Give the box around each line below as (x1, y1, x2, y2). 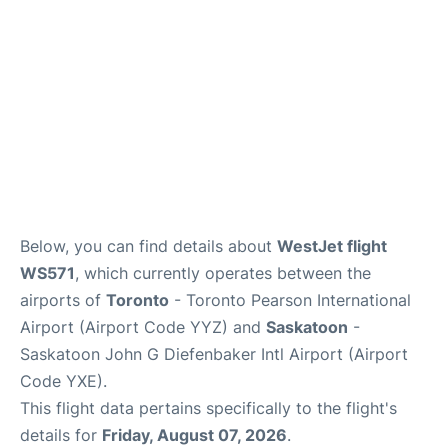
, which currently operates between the (75, 263, 371, 283)
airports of (20, 290, 106, 310)
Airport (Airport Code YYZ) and (20, 317, 266, 337)
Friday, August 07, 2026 (102, 425, 287, 445)
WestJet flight (277, 236, 387, 256)
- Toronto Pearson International (169, 290, 411, 310)
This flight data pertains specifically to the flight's (20, 398, 397, 418)
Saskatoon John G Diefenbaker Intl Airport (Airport (20, 344, 408, 364)
